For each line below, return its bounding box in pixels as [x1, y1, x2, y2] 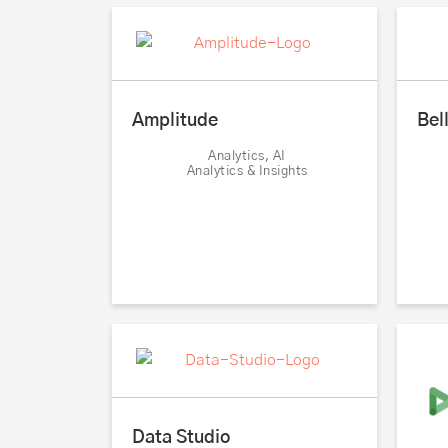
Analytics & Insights [186, 165, 308, 179]
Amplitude [132, 112, 218, 131]
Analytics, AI [208, 150, 286, 164]
